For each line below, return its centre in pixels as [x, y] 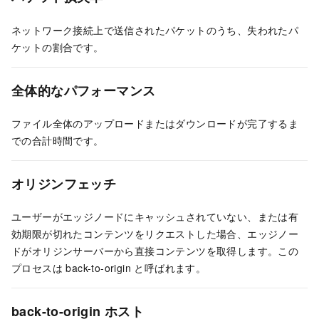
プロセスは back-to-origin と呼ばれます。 [109, 267]
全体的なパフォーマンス [84, 90]
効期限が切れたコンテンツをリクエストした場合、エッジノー [155, 233]
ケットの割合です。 [58, 47]
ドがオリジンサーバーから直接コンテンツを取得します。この [155, 250]
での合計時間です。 [58, 140]
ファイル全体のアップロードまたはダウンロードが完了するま [155, 123]
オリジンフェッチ [64, 183]
